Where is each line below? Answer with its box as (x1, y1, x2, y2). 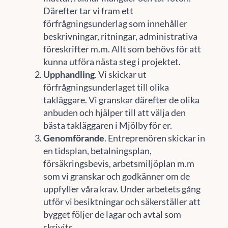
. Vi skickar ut (94, 68, 147, 80)
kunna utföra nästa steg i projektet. (43, 55, 181, 67)
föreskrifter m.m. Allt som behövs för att (43, 43, 201, 54)
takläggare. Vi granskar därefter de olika (43, 94, 199, 105)
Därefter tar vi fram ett (43, 5, 133, 16)
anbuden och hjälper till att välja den (43, 106, 186, 118)
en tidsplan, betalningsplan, (43, 145, 152, 156)
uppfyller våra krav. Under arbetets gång (43, 183, 201, 194)
